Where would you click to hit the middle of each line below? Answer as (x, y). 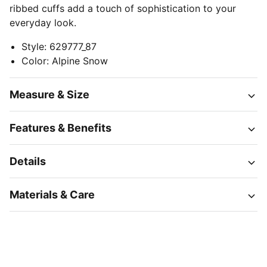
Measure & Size (49, 94)
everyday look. (43, 23)
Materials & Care (52, 195)
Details (28, 161)
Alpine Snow (80, 61)
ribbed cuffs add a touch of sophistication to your (123, 8)
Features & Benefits (60, 128)
